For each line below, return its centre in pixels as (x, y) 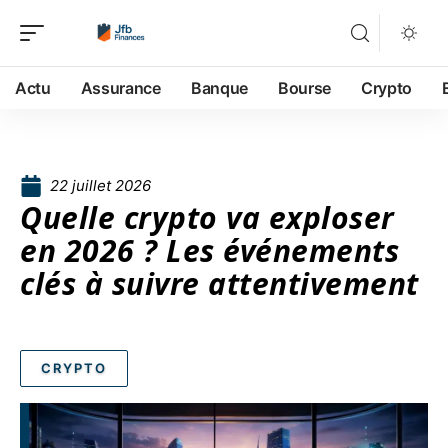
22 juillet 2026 (100, 185)
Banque (219, 88)
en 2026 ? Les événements (209, 250)
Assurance (120, 88)
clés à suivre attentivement (219, 283)
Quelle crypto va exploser (207, 217)
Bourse (304, 88)
